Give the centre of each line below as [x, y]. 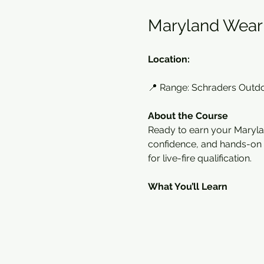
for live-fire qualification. [199, 158]
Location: [169, 59]
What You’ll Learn [187, 187]
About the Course [188, 116]
